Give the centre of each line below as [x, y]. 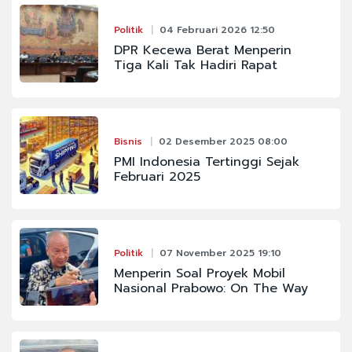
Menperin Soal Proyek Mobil [199, 273]
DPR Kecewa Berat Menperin [202, 50]
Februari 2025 [157, 176]
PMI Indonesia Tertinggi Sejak [206, 161]
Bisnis [128, 141]
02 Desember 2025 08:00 [223, 141]
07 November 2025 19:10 [220, 253]
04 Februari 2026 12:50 [217, 29]
